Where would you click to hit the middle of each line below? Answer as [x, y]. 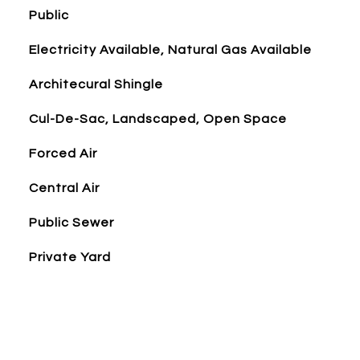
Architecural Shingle [96, 84]
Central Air [64, 188]
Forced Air [63, 153]
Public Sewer [71, 223]
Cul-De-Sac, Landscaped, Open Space [157, 119]
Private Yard [70, 257]
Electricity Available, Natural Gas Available [170, 50]
